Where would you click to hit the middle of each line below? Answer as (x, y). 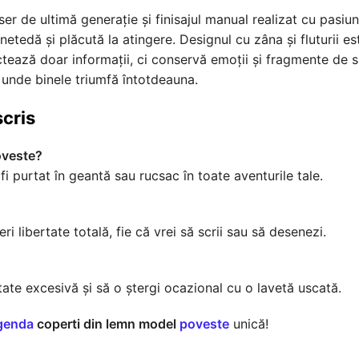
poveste (204, 323)
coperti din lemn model (107, 323)
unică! (249, 323)
